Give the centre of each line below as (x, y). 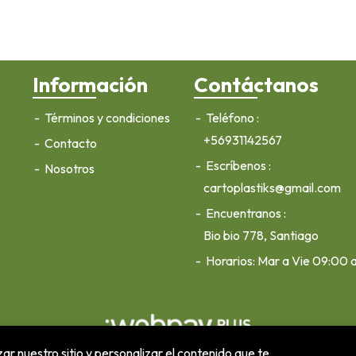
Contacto (69, 143)
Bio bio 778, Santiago (261, 235)
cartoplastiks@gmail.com (272, 187)
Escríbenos (236, 165)
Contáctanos (256, 84)
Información (90, 84)
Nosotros (68, 168)
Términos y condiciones (106, 117)
